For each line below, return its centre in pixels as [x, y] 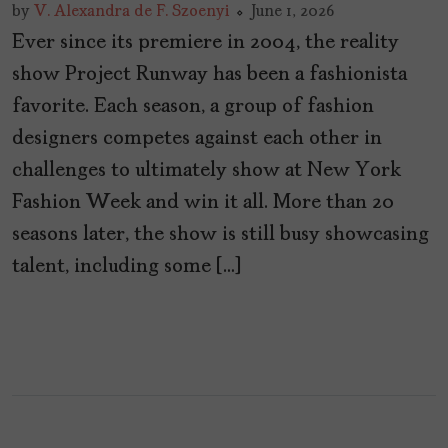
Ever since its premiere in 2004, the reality [205, 43]
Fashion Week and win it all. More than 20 [203, 203]
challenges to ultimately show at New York [206, 171]
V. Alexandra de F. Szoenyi [131, 12]
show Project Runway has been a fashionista [209, 75]
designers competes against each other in [197, 139]
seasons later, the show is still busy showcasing [220, 235]
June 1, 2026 [292, 12]
